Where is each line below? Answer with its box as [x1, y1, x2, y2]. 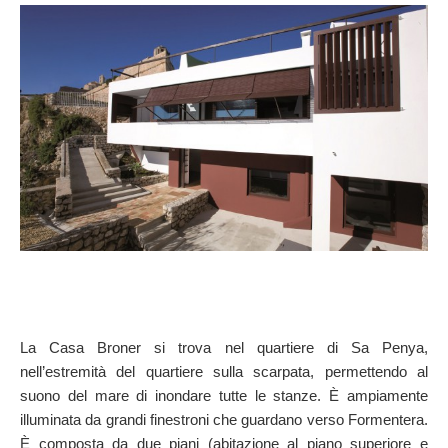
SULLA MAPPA [20, 12, 119, 28]
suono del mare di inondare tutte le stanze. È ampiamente [20, 387, 428, 405]
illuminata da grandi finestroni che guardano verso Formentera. [20, 411, 428, 429]
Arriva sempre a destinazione [20, 35, 179, 49]
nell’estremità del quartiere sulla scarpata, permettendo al [20, 363, 428, 381]
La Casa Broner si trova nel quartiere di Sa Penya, [20, 339, 428, 357]
